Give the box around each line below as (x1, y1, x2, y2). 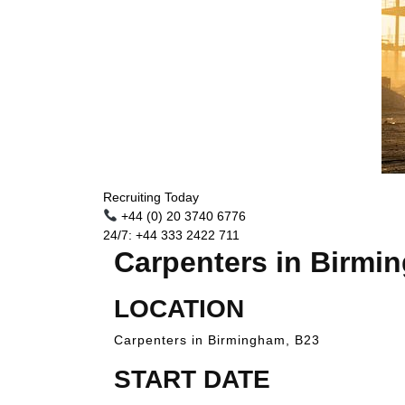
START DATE (114, 365, 270, 393)
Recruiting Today (103, 190, 199, 204)
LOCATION (114, 295, 244, 323)
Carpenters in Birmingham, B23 (114, 333, 320, 347)
